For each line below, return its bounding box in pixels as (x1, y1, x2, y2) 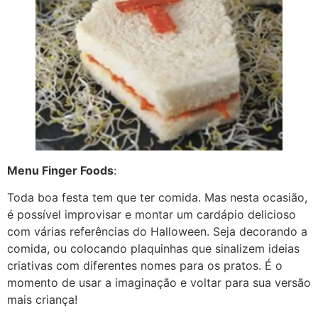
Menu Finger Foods (7, 163, 114, 177)
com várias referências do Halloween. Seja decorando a (7, 224, 307, 239)
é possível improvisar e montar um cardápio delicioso (7, 207, 296, 222)
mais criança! (7, 292, 77, 307)
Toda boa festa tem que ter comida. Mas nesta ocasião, (7, 190, 307, 205)
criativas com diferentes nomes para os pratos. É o (7, 258, 283, 273)
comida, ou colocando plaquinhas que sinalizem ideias (7, 241, 300, 256)
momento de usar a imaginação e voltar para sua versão (7, 275, 311, 290)
